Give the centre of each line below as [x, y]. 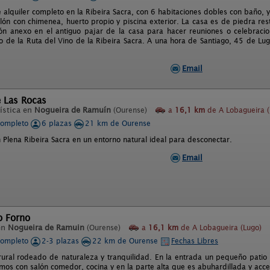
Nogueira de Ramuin [46, 228]
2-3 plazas [61, 241]
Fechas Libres [195, 241]
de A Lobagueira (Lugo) [220, 228]
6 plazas [58, 123]
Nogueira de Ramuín [73, 110]
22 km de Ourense [126, 241]
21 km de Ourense [118, 123]
